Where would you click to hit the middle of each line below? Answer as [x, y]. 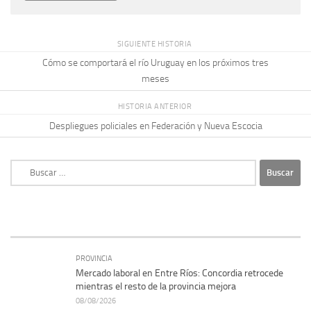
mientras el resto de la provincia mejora [156, 286]
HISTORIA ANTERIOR [155, 107]
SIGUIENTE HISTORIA [155, 43]
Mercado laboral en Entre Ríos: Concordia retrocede [179, 273]
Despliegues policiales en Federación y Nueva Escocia [155, 126]
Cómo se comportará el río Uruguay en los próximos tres [155, 63]
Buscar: [25, 166]
